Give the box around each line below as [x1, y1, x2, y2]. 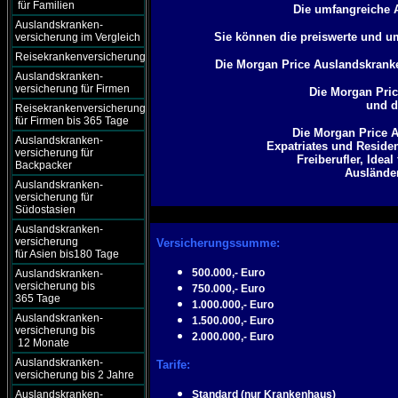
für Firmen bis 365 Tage [15, 115, 129, 127]
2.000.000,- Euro [192, 330, 275, 343]
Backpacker [15, 159, 72, 171]
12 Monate [15, 337, 69, 349]
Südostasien [15, 203, 76, 216]
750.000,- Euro [192, 283, 266, 295]
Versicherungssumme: [156, 236, 281, 250]
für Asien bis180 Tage [15, 248, 119, 260]
